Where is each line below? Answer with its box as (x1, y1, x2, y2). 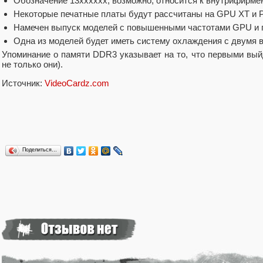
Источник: (2, 78, 45, 89)
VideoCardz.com (45, 78, 109, 89)
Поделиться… (22, 146, 57, 153)
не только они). (2, 59, 63, 69)
